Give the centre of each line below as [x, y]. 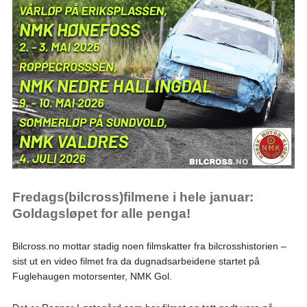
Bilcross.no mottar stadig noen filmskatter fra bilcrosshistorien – [149, 246]
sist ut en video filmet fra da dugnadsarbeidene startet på [136, 261]
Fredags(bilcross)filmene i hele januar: [133, 197]
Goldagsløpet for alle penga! [101, 213]
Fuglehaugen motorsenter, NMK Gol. [92, 276]
